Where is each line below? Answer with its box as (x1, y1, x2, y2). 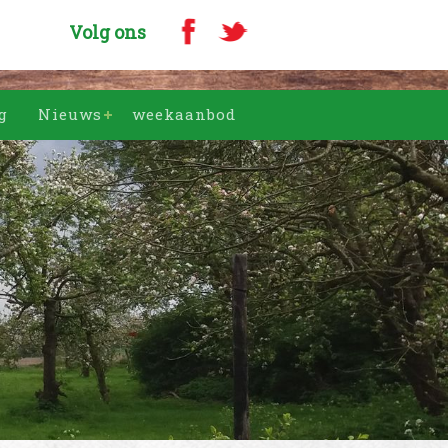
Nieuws (38, 104, 102, 124)
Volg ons (69, 20, 146, 44)
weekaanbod (132, 104, 236, 124)
